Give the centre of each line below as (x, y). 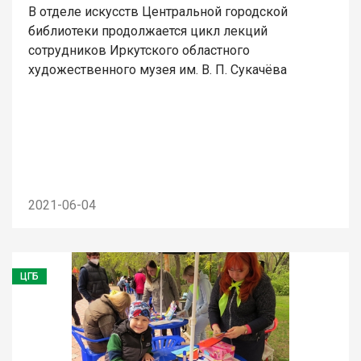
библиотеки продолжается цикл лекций (148, 31)
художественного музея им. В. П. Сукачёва (158, 69)
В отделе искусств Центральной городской (158, 11)
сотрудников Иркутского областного (139, 50)
